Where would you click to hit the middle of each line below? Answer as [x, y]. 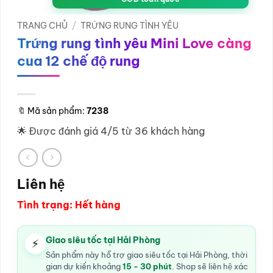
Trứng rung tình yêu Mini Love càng [134, 44]
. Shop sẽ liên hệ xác [210, 266]
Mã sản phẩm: [56, 111]
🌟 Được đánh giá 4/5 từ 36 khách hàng [111, 131]
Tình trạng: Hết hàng [69, 205]
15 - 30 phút [147, 266]
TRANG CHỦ [42, 26]
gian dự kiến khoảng [84, 266]
